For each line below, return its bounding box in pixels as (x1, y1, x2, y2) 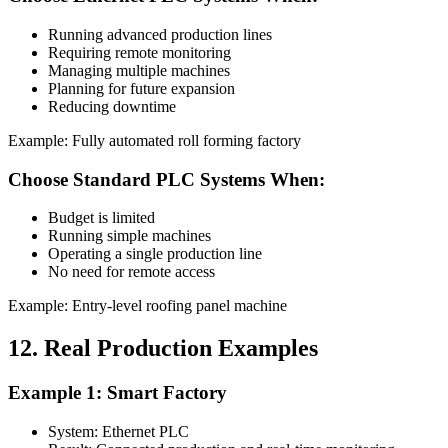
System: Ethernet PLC (48, 422, 189, 440)
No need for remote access (48, 263, 215, 281)
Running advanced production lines (48, 25, 272, 43)
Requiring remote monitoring (48, 43, 231, 61)
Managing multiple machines (48, 61, 230, 79)
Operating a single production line (48, 245, 262, 263)
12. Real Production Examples (8, 335, 318, 362)
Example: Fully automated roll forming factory (8, 131, 301, 149)
